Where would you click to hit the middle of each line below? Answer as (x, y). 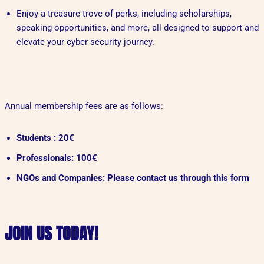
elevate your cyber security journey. (85, 42)
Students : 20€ (45, 138)
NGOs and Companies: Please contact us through (115, 178)
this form (231, 178)
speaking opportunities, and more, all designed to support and (137, 28)
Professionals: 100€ (57, 158)
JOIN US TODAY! (51, 234)
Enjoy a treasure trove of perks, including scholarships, (124, 14)
